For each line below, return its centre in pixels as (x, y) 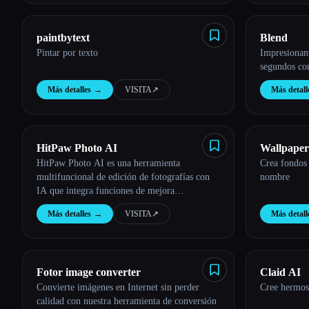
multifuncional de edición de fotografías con (123, 177)
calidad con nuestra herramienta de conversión (127, 301)
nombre (275, 177)
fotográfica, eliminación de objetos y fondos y (127, 205)
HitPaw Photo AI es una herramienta (108, 163)
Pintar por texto (67, 53)
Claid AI (280, 272)
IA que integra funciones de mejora (106, 191)
